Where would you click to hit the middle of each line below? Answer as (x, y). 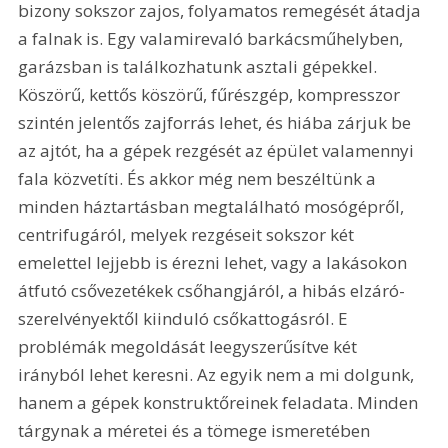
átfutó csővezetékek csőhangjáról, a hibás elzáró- (212, 291)
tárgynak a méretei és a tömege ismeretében (196, 431)
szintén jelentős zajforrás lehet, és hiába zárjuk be (217, 123)
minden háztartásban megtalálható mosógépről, (213, 207)
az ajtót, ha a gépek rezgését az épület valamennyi (218, 151)
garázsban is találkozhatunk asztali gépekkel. (200, 67)
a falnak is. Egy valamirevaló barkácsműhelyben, (213, 39)
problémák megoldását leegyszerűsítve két (190, 347)
